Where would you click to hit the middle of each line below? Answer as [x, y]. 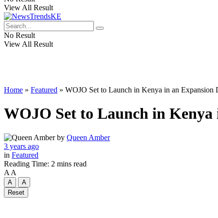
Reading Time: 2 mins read [45, 163]
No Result [19, 35]
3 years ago [21, 146]
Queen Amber [88, 137]
